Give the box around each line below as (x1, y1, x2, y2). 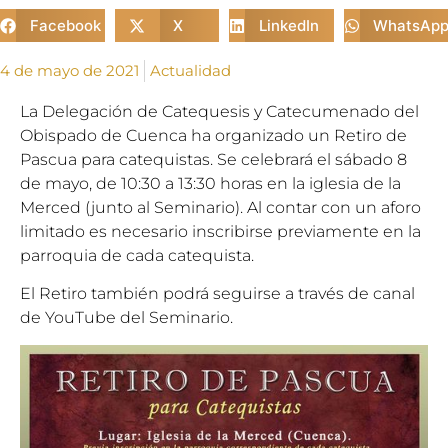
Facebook (29, 15, 101, 35)
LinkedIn (258, 15, 319, 35)
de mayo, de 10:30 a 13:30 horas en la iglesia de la (20, 174, 401, 193)
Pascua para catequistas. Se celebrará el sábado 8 (20, 150, 407, 169)
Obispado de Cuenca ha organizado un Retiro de (20, 126, 407, 145)
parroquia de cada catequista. (20, 246, 254, 265)
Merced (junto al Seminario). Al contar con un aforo (20, 198, 421, 217)
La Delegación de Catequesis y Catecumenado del (20, 102, 419, 121)
